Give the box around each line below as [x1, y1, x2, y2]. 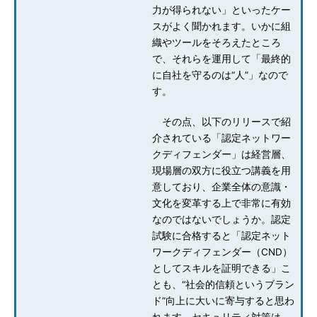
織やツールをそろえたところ [152, 37, 281, 48]
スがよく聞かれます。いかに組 [152, 21, 291, 32]
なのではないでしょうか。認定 [152, 214, 291, 225]
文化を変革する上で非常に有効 [152, 197, 291, 209]
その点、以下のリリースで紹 [152, 116, 291, 127]
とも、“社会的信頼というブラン [152, 279, 294, 290]
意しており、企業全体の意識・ [152, 181, 291, 192]
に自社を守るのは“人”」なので [152, 69, 288, 81]
